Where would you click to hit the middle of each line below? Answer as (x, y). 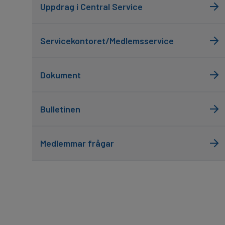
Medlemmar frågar (77, 143)
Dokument (61, 75)
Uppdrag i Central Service (91, 7)
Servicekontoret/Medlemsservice (107, 41)
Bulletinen (60, 109)
